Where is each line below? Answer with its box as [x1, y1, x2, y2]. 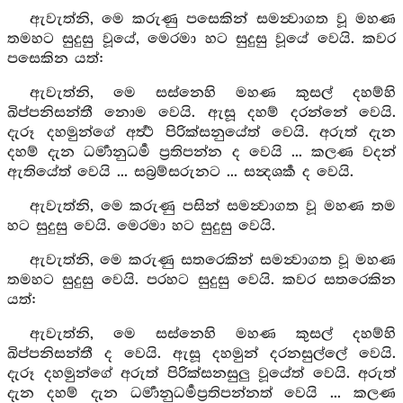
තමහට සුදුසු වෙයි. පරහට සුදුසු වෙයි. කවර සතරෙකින [7, 272, 396, 289]
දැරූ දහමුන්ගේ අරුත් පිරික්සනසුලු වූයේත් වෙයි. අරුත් [7, 365, 396, 382]
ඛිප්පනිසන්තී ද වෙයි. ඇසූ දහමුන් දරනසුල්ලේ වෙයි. [7, 345, 396, 363]
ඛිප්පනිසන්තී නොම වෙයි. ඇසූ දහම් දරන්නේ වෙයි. [7, 104, 396, 121]
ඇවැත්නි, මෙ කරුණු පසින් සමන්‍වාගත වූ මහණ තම [29, 198, 396, 215]
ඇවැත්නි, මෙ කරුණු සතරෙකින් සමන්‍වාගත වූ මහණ [29, 252, 396, 269]
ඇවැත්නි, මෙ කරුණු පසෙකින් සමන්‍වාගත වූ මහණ [29, 11, 396, 28]
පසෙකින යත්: [7, 50, 104, 67]
